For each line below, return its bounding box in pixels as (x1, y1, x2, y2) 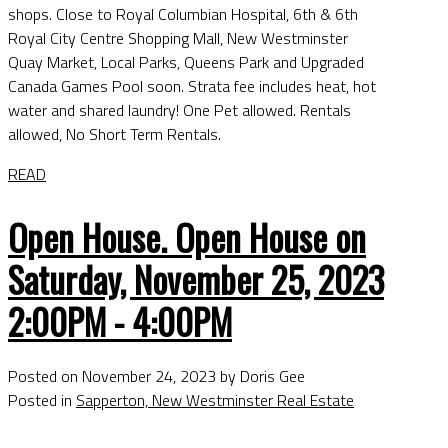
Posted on (8, 363, 82, 388)
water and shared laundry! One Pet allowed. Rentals (8, 97, 351, 122)
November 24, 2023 (82, 363, 216, 388)
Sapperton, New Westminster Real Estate (76, 387, 354, 412)
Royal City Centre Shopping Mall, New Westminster (8, 25, 348, 50)
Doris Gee (240, 363, 305, 388)
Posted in (8, 387, 72, 412)
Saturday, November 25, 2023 (8, 252, 384, 305)
